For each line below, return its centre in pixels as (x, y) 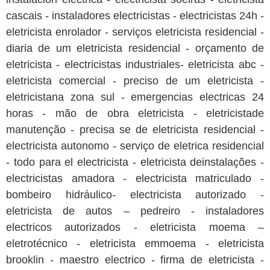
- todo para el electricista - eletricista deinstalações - (135, 162)
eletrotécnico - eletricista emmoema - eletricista (135, 244)
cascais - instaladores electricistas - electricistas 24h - (135, 16)
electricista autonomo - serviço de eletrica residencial (135, 146)
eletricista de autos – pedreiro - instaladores (135, 211)
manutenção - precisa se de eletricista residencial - (135, 130)
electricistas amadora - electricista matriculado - (135, 179)
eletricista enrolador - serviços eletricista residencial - (135, 32)
